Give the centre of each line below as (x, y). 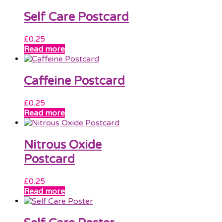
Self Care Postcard (76, 17)
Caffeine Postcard (74, 81)
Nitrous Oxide (63, 145)
